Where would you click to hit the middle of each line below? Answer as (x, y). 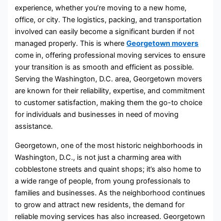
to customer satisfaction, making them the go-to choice (109, 102)
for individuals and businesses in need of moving (97, 114)
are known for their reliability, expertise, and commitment (110, 91)
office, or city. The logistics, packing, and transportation (109, 19)
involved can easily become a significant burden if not (105, 31)
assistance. (34, 126)
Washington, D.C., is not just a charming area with (98, 157)
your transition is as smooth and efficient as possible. (105, 67)
